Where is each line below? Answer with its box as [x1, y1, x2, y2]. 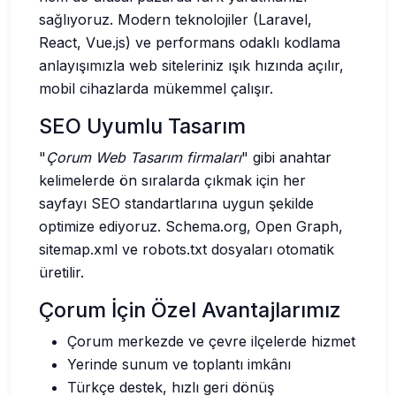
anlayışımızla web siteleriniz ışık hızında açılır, [39, 56, 344, 74]
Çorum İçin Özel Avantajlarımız [39, 296, 341, 323]
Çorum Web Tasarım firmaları [46, 148, 241, 166]
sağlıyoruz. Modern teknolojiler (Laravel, [39, 10, 312, 28]
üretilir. [39, 263, 84, 281]
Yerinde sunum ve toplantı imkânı [67, 354, 291, 373]
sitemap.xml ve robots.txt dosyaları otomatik [39, 240, 334, 258]
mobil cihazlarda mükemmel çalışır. [39, 79, 273, 97]
